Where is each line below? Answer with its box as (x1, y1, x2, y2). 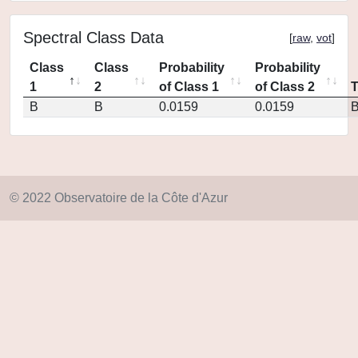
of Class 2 (255, 80, 315, 93)
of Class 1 (159, 80, 219, 93)
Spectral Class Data (23, 29, 164, 46)
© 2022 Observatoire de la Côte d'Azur (10, 191, 228, 205)
